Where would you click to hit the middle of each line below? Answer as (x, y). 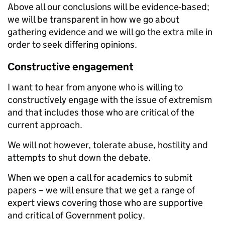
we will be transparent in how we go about (93, 20)
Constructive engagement (71, 67)
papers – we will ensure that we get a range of (101, 190)
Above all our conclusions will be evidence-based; (108, 7)
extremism (189, 100)
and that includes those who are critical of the (101, 113)
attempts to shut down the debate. (79, 158)
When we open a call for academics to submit (100, 178)
